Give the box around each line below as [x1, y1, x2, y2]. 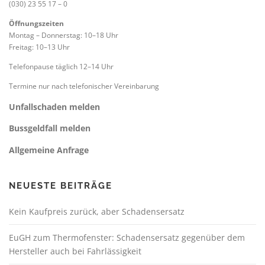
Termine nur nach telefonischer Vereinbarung [9, 81, 159, 92]
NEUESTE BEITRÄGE [9, 180, 112, 191]
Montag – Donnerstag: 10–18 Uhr [9, 30, 118, 40]
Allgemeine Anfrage [9, 144, 89, 156]
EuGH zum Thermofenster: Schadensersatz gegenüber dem [9, 231, 245, 243]
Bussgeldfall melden [9, 122, 91, 134]
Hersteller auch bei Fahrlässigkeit [9, 245, 141, 257]
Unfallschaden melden [9, 101, 100, 113]
